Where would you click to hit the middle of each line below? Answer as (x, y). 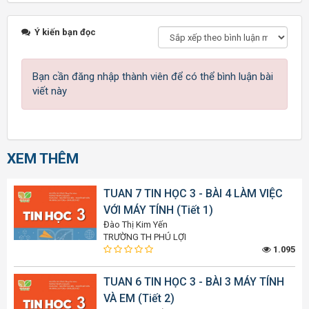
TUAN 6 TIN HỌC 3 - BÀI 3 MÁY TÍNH (194, 282)
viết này (50, 91)
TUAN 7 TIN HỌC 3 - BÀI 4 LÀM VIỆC (193, 194)
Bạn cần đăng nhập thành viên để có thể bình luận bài (153, 77)
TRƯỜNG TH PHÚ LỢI (145, 237)
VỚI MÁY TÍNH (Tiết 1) (158, 210)
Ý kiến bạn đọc (64, 32)
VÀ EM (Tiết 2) (139, 299)
